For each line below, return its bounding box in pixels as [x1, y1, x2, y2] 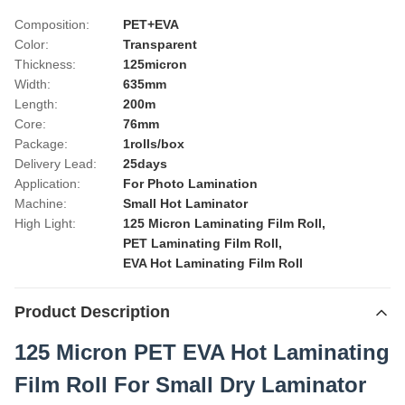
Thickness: [14, 57, 76, 71]
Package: [14, 137, 68, 151]
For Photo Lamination [123, 176, 258, 191]
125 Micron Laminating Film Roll [123, 216, 322, 231]
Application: [14, 176, 80, 191]
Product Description [14, 303, 170, 321]
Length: [14, 97, 58, 111]
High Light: [14, 216, 76, 231]
